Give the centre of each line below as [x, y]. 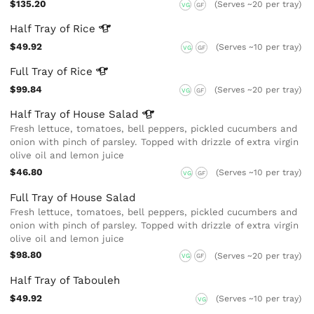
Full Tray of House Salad [73, 197]
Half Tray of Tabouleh [65, 280]
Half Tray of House [60, 115]
